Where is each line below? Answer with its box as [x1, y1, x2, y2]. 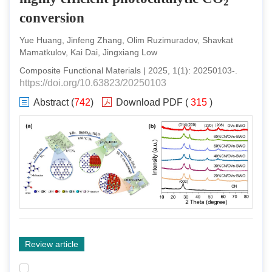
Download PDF [116, 97, 183, 107]
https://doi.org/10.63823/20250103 [19, 78, 166, 88]
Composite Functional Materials [19, 66, 141, 75]
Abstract [33, 97, 69, 107]
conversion [19, 10, 84, 25]
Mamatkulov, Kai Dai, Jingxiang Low [19, 47, 157, 57]
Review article [25, 239, 78, 249]
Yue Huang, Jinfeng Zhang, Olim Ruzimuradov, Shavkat [19, 35, 233, 45]
